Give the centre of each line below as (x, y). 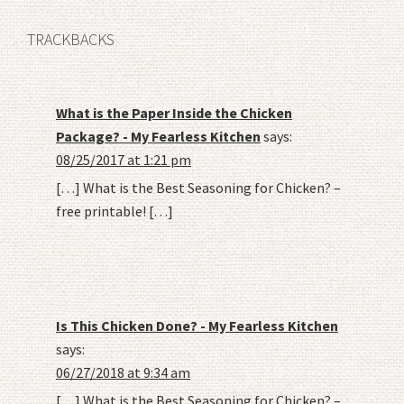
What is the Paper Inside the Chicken (174, 112)
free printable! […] (115, 211)
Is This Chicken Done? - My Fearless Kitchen (197, 325)
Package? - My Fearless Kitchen (158, 136)
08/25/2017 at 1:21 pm (124, 159)
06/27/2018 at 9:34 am (123, 372)
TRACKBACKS (71, 39)
